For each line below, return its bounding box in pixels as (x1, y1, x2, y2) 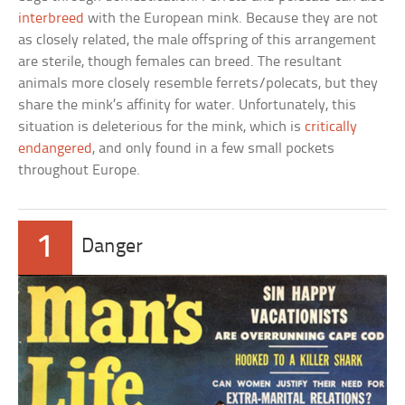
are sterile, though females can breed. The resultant (18, 54, 343, 71)
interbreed (18, 11, 89, 27)
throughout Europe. (18, 163, 141, 179)
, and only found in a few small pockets (92, 141, 335, 157)
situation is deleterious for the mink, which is (18, 119, 306, 136)
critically (305, 119, 358, 136)
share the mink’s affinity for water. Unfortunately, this (18, 98, 357, 114)
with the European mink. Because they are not (88, 11, 379, 27)
